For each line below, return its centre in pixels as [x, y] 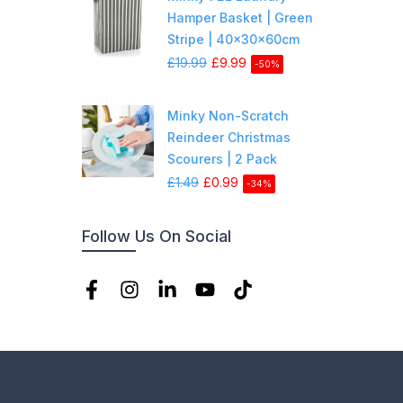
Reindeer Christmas [229, 137]
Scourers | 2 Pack [222, 158]
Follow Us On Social [157, 236]
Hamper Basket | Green [240, 17]
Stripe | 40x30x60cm [233, 39]
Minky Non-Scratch [228, 115]
